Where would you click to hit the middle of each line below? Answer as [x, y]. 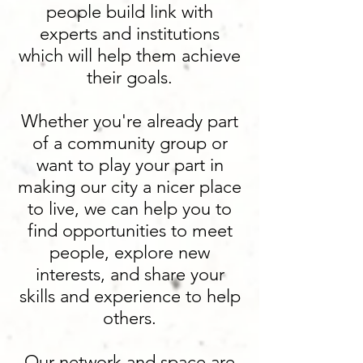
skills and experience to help [130, 296]
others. [130, 318]
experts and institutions [130, 34]
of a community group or [130, 143]
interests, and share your [130, 274]
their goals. [130, 77]
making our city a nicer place [130, 187]
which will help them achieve [130, 56]
